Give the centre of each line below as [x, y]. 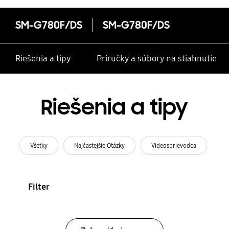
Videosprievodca [174, 145]
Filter [39, 187]
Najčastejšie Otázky [100, 145]
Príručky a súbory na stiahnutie [156, 59]
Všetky [39, 145]
